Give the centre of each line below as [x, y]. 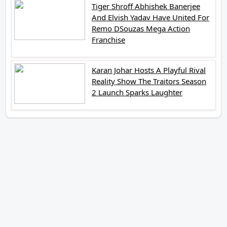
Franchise [108, 39]
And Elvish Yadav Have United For [150, 17]
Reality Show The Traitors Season [149, 81]
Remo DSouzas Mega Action [141, 28]
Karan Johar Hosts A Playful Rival [149, 70]
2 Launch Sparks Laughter [137, 92]
